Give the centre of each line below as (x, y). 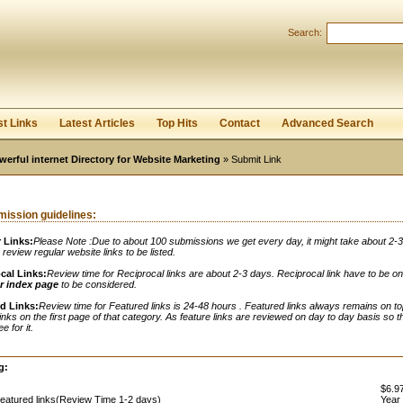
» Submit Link (251, 159)
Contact (240, 123)
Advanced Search (327, 123)
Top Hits (177, 123)
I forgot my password (118, 76)
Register (40, 76)
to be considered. (99, 284)
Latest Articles (97, 123)
